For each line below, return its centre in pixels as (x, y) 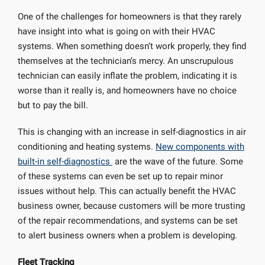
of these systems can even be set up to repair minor (120, 176)
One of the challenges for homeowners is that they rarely (130, 17)
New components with (200, 147)
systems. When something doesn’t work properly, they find (132, 46)
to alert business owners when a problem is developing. (127, 235)
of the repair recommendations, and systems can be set (128, 221)
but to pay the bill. (53, 105)
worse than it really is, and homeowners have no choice (127, 91)
